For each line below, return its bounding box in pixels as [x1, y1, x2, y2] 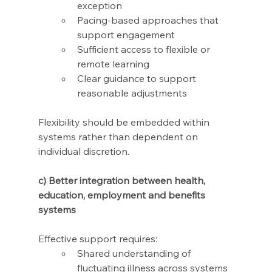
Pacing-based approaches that [76, 14, 221, 27]
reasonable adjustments [76, 87, 187, 100]
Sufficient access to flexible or [76, 43, 212, 56]
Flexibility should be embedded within [38, 116, 212, 129]
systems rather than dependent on [38, 131, 200, 143]
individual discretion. [38, 145, 129, 158]
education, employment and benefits [38, 189, 208, 202]
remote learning [76, 58, 149, 70]
